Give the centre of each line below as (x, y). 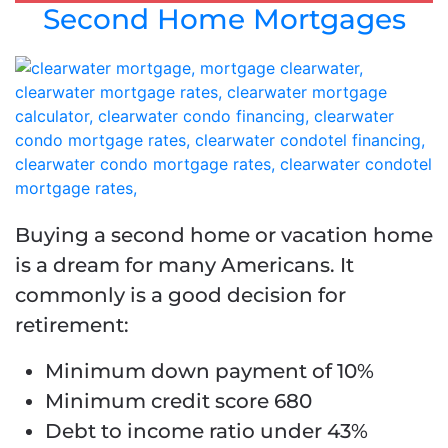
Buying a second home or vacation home (224, 235)
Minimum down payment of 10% (209, 371)
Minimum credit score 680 (178, 401)
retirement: (72, 325)
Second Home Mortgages (224, 19)
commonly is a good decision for (180, 295)
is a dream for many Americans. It (184, 265)
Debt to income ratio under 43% (206, 431)
